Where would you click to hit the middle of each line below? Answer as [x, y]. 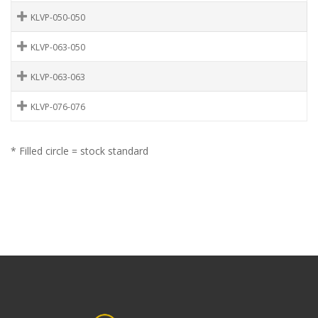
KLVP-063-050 [58, 48]
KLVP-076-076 [58, 107]
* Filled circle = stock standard [79, 151]
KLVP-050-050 [58, 18]
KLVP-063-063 [58, 77]
